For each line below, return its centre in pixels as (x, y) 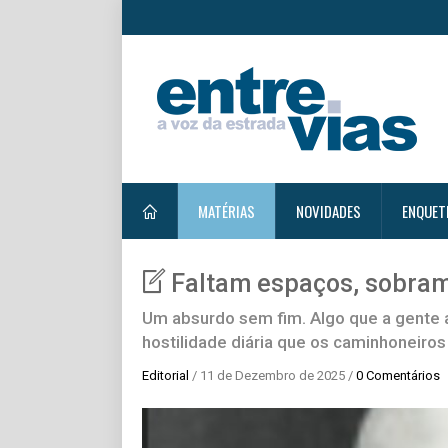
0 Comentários (398, 375)
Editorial (165, 375)
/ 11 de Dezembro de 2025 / (272, 375)
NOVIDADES (328, 211)
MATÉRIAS (226, 211)
